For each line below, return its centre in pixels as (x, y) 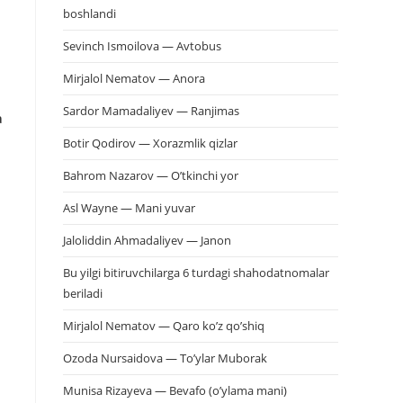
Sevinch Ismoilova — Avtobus (142, 46)
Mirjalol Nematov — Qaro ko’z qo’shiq (164, 326)
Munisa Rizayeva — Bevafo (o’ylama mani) (175, 390)
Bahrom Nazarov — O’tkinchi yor (151, 175)
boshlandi (90, 13)
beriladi (83, 293)
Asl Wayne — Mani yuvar (129, 208)
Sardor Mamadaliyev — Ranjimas (151, 111)
